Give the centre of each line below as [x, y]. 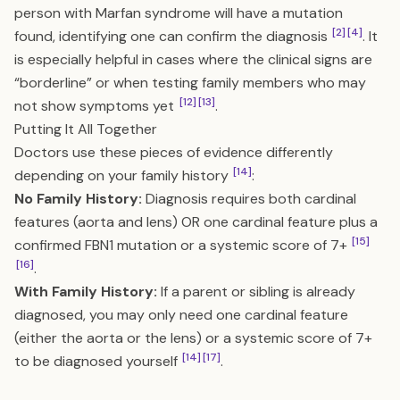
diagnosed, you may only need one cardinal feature [181, 315]
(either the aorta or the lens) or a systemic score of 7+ [193, 338]
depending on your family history [123, 175]
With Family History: [86, 292]
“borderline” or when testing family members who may [190, 83]
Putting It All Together [86, 129]
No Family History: [78, 199]
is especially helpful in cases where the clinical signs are [193, 59]
